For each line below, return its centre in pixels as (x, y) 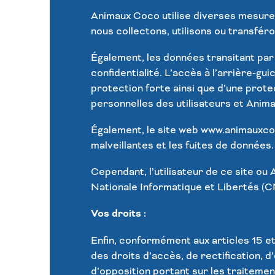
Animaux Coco (125, 16)
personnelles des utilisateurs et (168, 104)
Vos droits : (118, 214)
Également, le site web (144, 130)
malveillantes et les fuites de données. (182, 145)
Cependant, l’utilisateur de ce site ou (180, 172)
